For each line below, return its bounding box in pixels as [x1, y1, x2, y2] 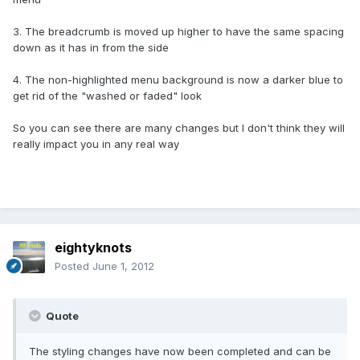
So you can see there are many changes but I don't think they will [13, 121, 345, 135]
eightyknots [55, 239, 132, 256]
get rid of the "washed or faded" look [13, 89, 202, 103]
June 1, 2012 [92, 260, 154, 273]
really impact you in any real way [13, 137, 179, 151]
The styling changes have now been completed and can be [29, 345, 331, 358]
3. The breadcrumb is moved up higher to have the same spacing [13, 25, 344, 39]
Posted [55, 260, 92, 273]
